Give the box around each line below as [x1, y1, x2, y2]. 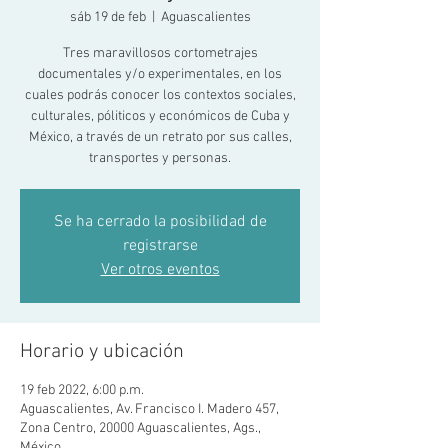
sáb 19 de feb [69, 9, 146, 26]
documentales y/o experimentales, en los [38, 66, 282, 83]
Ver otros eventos [100, 260, 220, 280]
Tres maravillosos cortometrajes [62, 45, 258, 62]
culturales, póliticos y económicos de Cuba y [30, 108, 290, 125]
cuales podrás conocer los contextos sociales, [24, 87, 296, 104]
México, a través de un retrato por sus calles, [28, 129, 292, 146]
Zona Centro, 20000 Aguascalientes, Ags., [20, 420, 261, 437]
